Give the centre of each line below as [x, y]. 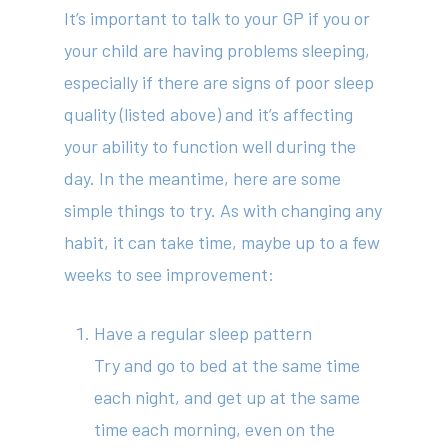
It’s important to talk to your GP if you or [217, 18]
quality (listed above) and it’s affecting [209, 114]
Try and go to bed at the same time [227, 365]
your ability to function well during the [210, 146]
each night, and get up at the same [227, 397]
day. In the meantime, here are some [203, 178]
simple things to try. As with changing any [223, 210]
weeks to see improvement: [169, 274]
